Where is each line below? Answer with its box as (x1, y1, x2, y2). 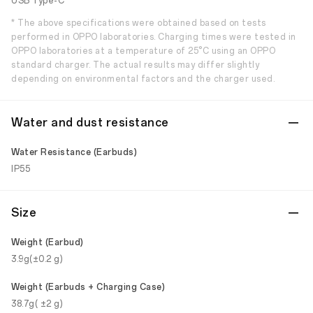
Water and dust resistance (11, 116, 169, 129)
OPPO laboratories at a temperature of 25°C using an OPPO (11, 46, 275, 56)
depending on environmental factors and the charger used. (11, 74, 275, 84)
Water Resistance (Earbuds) (11, 147, 137, 157)
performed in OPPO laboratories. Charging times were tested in (11, 32, 296, 42)
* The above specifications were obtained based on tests (11, 18, 266, 28)
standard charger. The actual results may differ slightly (11, 60, 259, 70)
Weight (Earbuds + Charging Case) (11, 282, 165, 292)
